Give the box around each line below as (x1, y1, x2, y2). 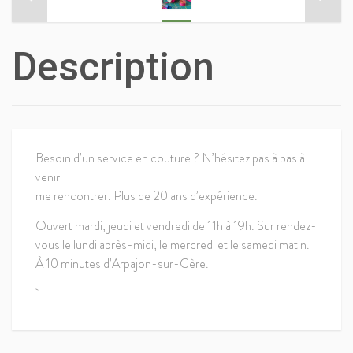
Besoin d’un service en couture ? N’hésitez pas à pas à (35, 149, 305, 168)
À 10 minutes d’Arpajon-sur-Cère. (35, 255, 209, 273)
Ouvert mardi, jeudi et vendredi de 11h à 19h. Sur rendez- (35, 217, 317, 236)
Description (12, 44, 214, 91)
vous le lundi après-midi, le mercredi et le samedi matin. (35, 236, 310, 255)
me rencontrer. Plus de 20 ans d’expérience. (35, 187, 258, 206)
